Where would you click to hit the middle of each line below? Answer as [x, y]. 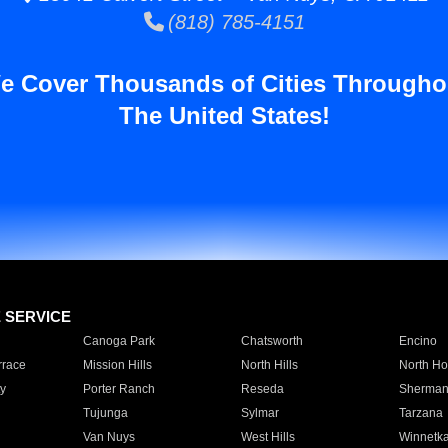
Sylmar [259, 413]
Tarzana [420, 413]
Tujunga [105, 413]
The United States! [224, 115]
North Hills [269, 365]
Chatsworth [271, 341]
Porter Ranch [118, 389]
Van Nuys [108, 437]
